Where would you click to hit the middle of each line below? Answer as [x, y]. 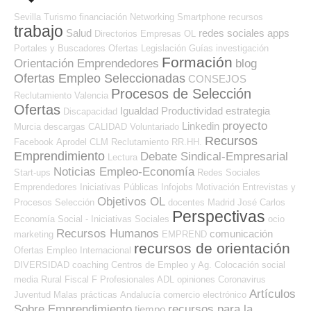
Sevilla [27, 17]
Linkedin [201, 126]
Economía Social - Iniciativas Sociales [92, 219]
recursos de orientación [212, 248]
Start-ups [32, 172]
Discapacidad [90, 111]
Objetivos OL [131, 201]
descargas [65, 126]
